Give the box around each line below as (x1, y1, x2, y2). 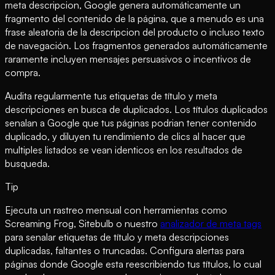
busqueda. (5, 157, 50, 169)
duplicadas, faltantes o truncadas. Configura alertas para (5, 244, 244, 257)
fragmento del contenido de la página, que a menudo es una (5, 12, 264, 25)
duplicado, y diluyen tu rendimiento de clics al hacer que (5, 130, 246, 142)
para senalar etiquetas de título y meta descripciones (5, 230, 229, 243)
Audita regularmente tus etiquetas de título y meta (5, 89, 217, 102)
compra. (5, 66, 41, 79)
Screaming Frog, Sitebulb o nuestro (5, 217, 160, 230)
